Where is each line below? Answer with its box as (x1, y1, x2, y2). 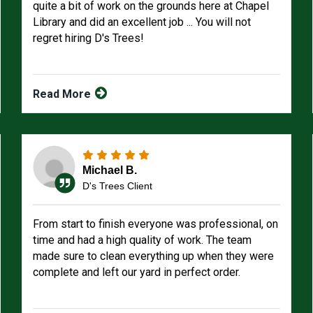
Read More (32, 87, 94, 101)
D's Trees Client (82, 180, 152, 191)
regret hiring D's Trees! (32, 31, 144, 45)
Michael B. (82, 163, 137, 176)
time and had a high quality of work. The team (32, 233, 252, 247)
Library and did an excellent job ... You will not (32, 15, 251, 29)
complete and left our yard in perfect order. (32, 265, 240, 279)
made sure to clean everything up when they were (32, 249, 274, 263)
